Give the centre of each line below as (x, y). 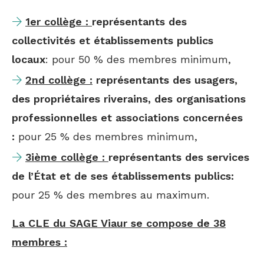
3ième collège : (67, 157)
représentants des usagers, (165, 80)
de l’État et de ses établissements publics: (123, 176)
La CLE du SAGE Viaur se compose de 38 (119, 223)
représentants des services (179, 157)
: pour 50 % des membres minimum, (138, 59)
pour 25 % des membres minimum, (106, 136)
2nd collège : (59, 80)
